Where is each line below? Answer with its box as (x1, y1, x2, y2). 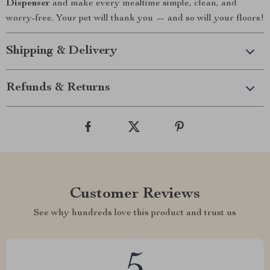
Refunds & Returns (6, 82, 110, 94)
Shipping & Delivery (6, 45, 117, 57)
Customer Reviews (70, 186, 200, 202)
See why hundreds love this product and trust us (34, 209, 236, 218)
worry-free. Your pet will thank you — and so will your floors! (6, 14, 264, 24)
